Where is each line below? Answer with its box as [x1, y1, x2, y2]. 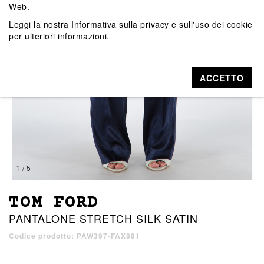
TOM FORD [9, 193, 98, 213]
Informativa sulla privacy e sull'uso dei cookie [71, 18, 253, 30]
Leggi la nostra [9, 18, 71, 30]
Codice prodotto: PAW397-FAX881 [9, 230, 140, 242]
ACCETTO [200, 71, 245, 84]
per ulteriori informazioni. [9, 29, 110, 42]
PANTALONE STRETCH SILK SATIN [9, 210, 198, 226]
